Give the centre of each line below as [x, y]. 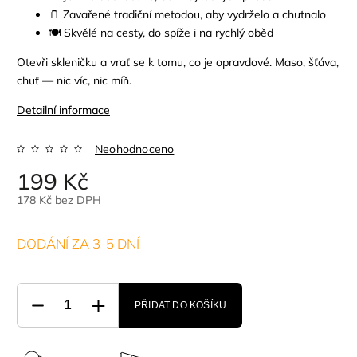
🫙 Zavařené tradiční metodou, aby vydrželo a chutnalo [187, 14]
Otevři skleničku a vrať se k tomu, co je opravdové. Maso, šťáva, [178, 62]
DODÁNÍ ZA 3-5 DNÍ [78, 243]
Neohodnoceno [135, 149]
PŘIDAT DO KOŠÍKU [181, 305]
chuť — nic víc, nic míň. [74, 80]
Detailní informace [63, 110]
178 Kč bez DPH [59, 200]
